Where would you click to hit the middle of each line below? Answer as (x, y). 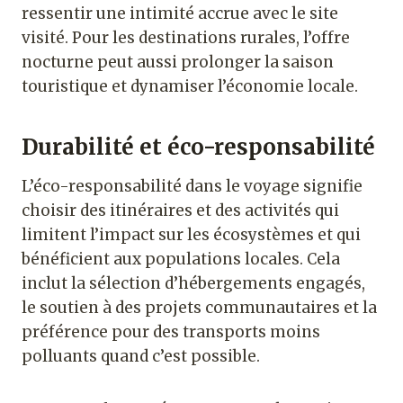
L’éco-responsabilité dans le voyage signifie (192, 187)
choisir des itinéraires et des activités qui (180, 211)
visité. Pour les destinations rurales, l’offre (186, 38)
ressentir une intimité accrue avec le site (180, 14)
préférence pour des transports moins (171, 332)
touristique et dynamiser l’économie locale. (190, 87)
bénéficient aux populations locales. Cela (181, 260)
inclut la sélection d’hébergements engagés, (193, 284)
